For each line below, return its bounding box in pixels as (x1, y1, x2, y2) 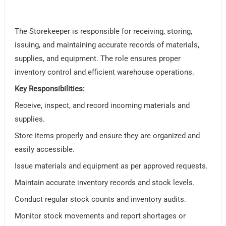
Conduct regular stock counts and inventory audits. (15, 195, 187, 204)
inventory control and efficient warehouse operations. (15, 68, 195, 77)
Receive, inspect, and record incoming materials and (15, 101, 190, 110)
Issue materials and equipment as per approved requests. (15, 161, 208, 171)
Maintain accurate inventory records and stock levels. (15, 178, 195, 188)
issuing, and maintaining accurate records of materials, (15, 40, 200, 50)
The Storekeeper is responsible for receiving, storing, (15, 27, 193, 36)
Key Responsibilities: (15, 84, 85, 94)
